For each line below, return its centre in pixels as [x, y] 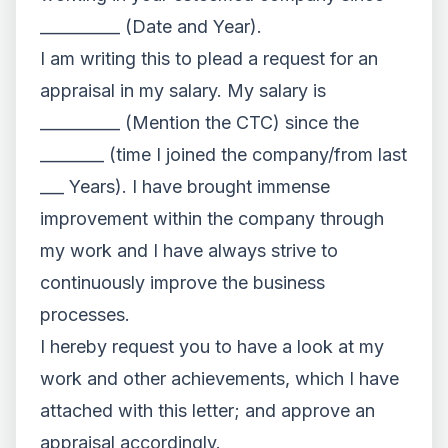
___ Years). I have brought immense [185, 186]
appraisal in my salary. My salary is [183, 90]
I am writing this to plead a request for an [209, 58]
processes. [85, 314]
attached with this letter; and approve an [207, 410]
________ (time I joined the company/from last [223, 154]
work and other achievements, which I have [219, 378]
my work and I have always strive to [189, 250]
